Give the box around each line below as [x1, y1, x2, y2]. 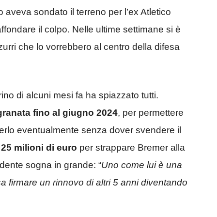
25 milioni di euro [1, 142, 77, 153]
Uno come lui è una [101, 160, 182, 170]
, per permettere [118, 108, 184, 118]
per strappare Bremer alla [77, 142, 185, 153]
